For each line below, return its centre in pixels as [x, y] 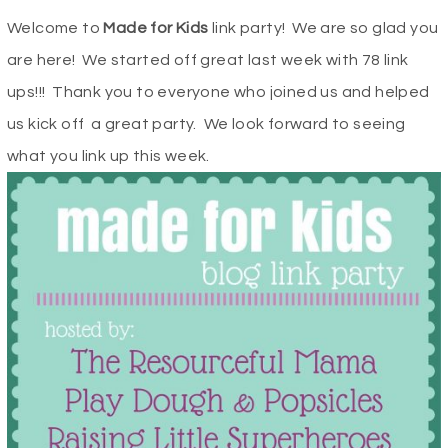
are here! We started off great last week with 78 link [208, 60]
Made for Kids [156, 28]
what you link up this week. [110, 156]
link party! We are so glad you [323, 28]
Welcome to [55, 28]
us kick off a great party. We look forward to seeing [206, 124]
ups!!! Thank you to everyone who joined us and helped [218, 92]
